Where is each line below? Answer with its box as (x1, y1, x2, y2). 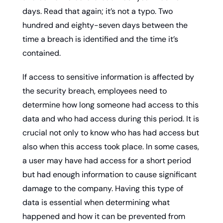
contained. (22, 47, 61, 58)
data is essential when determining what (22, 197, 170, 208)
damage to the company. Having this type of (22, 183, 183, 194)
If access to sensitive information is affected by (22, 71, 194, 82)
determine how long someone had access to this (22, 99, 199, 110)
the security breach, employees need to (22, 85, 167, 96)
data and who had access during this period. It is (22, 113, 199, 124)
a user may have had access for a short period (22, 155, 191, 166)
